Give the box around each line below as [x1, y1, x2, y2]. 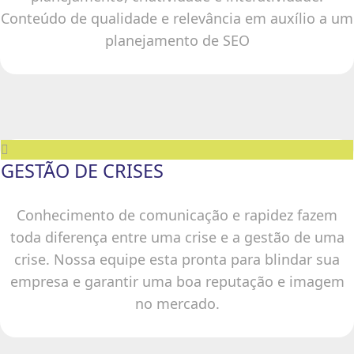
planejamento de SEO [104, 31, 250, 50]
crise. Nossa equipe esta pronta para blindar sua [14, 250, 340, 269]
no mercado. [134, 294, 220, 313]
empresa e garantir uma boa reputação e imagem [9, 272, 345, 291]
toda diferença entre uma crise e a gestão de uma [9, 228, 345, 247]
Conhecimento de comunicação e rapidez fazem [17, 205, 337, 224]
